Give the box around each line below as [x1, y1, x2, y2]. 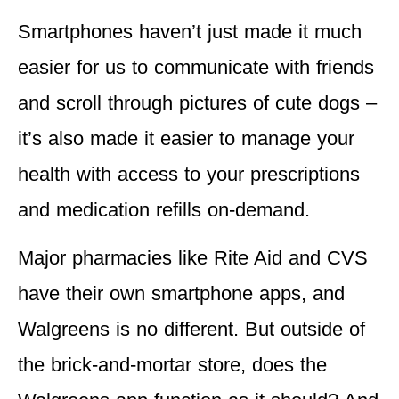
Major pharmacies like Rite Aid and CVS [18, 247, 368, 270]
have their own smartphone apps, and [18, 282, 345, 305]
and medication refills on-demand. [18, 198, 310, 221]
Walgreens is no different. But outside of [18, 318, 365, 341]
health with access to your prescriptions [18, 162, 360, 185]
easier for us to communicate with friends [18, 55, 374, 78]
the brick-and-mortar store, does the [18, 354, 327, 377]
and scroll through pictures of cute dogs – [18, 91, 377, 114]
